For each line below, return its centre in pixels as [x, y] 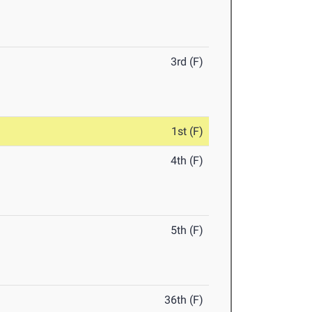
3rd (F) [187, 62]
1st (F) [188, 132]
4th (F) [187, 161]
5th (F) [187, 231]
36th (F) [184, 300]
